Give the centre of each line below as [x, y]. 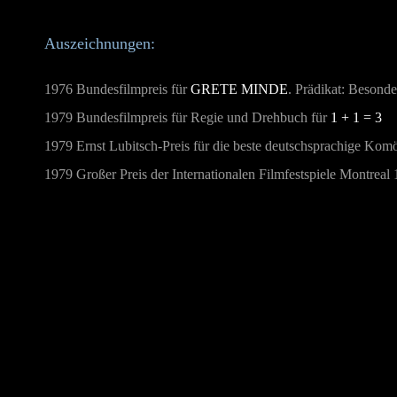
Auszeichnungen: [100, 43]
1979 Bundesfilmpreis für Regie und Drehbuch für [187, 117]
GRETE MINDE [239, 89]
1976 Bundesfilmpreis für [117, 89]
